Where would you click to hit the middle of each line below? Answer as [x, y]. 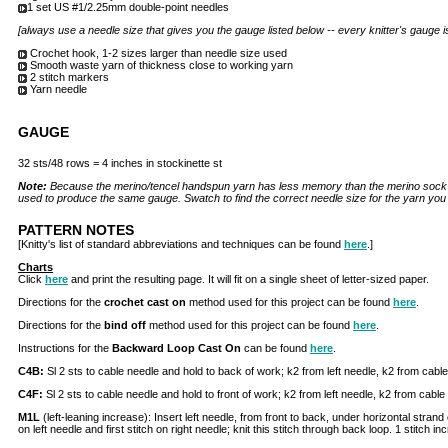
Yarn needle [57, 89]
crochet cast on [146, 302]
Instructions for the [65, 348]
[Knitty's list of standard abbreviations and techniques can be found [181, 244]
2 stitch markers [68, 77]
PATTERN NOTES [76, 230]
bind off [126, 325]
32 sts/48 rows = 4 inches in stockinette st [120, 163]
